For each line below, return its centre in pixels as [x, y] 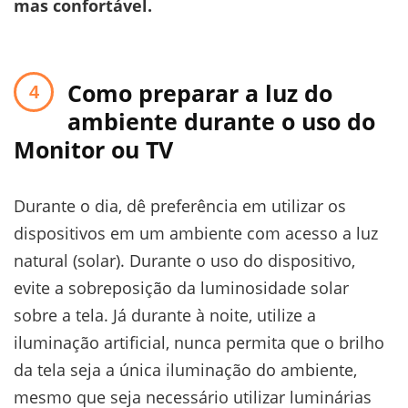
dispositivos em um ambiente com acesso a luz [196, 234]
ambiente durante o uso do [221, 122]
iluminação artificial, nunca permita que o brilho [199, 343]
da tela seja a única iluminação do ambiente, [185, 370]
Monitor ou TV [93, 150]
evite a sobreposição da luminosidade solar [181, 288]
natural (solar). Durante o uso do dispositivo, [184, 261]
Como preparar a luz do [200, 93]
